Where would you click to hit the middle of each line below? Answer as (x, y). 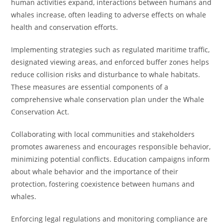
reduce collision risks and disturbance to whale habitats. (106, 74)
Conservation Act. (40, 112)
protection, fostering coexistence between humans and (103, 184)
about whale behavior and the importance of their (95, 171)
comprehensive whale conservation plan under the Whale (108, 99)
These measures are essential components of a (90, 87)
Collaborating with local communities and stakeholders (103, 134)
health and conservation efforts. (65, 27)
